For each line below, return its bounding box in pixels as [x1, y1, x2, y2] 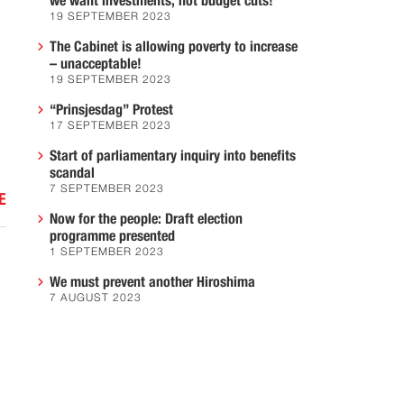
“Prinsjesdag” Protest [50, 103, 173, 117]
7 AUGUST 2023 [50, 293, 142, 304]
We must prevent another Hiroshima [50, 275, 255, 289]
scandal [50, 166, 95, 180]
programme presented [50, 229, 175, 243]
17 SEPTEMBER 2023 [50, 121, 171, 132]
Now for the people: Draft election [50, 212, 243, 226]
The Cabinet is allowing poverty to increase [50, 40, 298, 54]
